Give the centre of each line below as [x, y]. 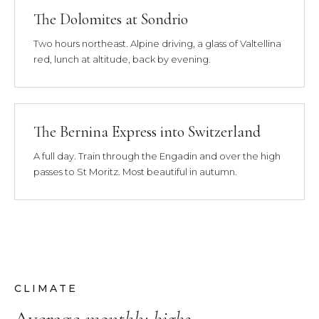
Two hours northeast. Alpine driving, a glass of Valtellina [157, 43]
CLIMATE [46, 288]
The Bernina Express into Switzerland [147, 131]
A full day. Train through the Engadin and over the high [157, 156]
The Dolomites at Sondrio [111, 19]
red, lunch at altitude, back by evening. [122, 59]
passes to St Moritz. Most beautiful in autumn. [135, 171]
